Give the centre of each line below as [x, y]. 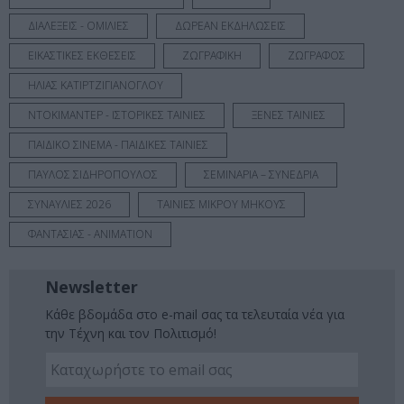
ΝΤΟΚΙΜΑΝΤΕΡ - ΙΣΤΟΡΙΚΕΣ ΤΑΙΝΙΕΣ [117, 115]
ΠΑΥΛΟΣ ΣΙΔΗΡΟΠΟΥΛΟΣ [93, 175]
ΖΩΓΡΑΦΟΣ [317, 56]
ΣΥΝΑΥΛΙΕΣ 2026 [69, 205]
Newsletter [92, 287]
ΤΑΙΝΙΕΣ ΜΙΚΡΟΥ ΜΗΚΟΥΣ [221, 205]
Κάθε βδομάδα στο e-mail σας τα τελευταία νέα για [195, 315]
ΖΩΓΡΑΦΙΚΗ [212, 56]
